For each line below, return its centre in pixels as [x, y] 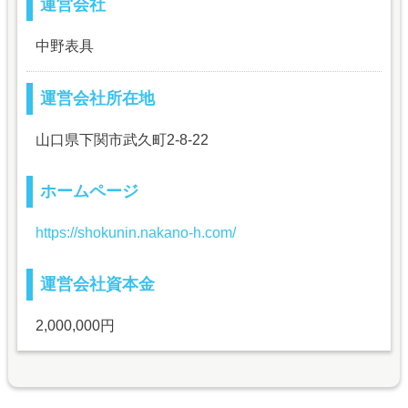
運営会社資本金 [97, 285]
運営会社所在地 [97, 99]
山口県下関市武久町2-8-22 [122, 140]
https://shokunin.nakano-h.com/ [135, 233]
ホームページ [89, 192]
